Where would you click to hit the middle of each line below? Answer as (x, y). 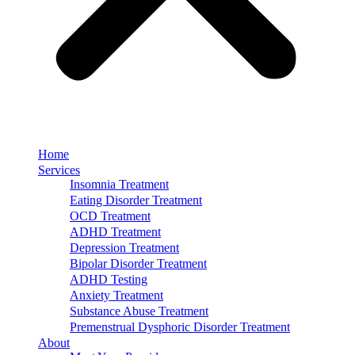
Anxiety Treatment (116, 295)
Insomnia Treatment (119, 184)
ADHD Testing (109, 279)
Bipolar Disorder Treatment (138, 263)
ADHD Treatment (115, 232)
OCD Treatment (110, 216)
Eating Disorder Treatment (136, 200)
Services (59, 170)
